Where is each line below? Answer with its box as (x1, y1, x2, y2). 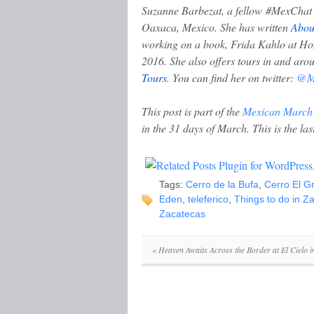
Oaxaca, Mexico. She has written (142, 19, 291, 34)
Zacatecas (159, 207, 205, 219)
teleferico (188, 193, 228, 205)
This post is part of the (142, 103, 243, 118)
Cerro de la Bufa (186, 178, 259, 190)
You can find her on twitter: (172, 69, 296, 85)
